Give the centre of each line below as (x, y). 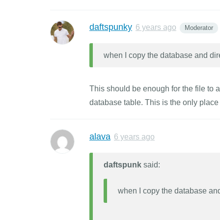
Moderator (199, 28)
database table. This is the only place (154, 102)
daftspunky (111, 27)
